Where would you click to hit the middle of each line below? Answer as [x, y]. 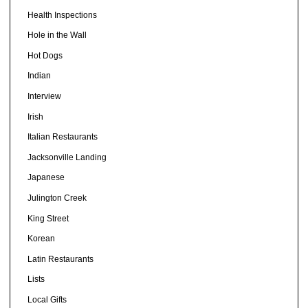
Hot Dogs [45, 55]
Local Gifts [47, 299]
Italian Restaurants [62, 137]
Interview [44, 97]
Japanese [46, 178]
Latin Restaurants [60, 259]
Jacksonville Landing [67, 157]
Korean [41, 239]
